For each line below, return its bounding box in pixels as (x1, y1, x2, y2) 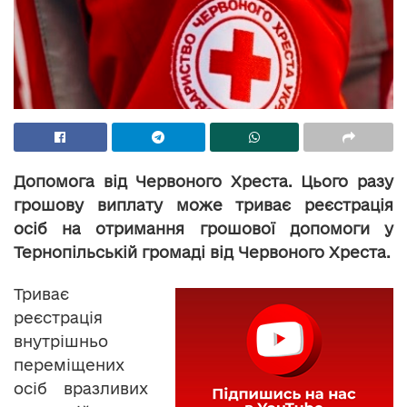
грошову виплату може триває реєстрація (14, 195, 393, 213)
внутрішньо (14, 332, 108, 350)
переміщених (14, 355, 124, 373)
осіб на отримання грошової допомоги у (14, 219, 393, 237)
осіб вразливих (14, 379, 148, 397)
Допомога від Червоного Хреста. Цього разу (14, 172, 393, 190)
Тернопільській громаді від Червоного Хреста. (14, 243, 391, 261)
